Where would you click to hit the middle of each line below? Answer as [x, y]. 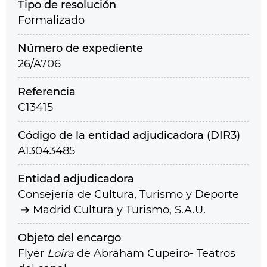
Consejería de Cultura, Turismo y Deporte [128, 194]
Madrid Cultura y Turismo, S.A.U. [119, 210]
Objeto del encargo [69, 238]
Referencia [47, 92]
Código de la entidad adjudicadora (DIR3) [129, 135]
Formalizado [51, 20]
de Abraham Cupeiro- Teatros [155, 253]
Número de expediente [80, 48]
